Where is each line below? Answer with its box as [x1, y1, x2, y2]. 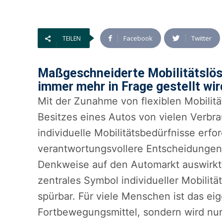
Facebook [123, 34, 153, 43]
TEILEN [62, 34, 81, 43]
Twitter [191, 34, 212, 43]
